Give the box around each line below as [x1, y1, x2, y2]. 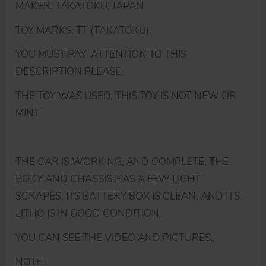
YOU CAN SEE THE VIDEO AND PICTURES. [15, 230, 214, 245]
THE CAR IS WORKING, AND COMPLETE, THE [15, 155, 229, 169]
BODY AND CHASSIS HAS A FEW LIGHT [15, 172, 201, 186]
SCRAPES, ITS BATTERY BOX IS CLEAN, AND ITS [15, 189, 240, 204]
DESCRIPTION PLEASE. [15, 65, 124, 79]
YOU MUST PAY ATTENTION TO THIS [15, 47, 187, 62]
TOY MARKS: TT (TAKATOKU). [15, 23, 152, 37]
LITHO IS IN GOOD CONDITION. [15, 207, 162, 221]
